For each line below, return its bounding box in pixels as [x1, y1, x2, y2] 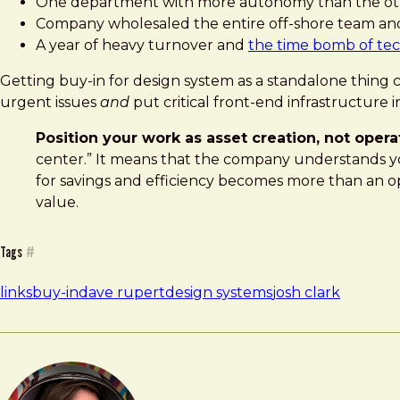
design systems [165, 283, 272, 301]
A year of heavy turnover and [36, 36, 248, 54]
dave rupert [79, 283, 165, 301]
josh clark [272, 283, 340, 301]
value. [36, 193, 79, 211]
